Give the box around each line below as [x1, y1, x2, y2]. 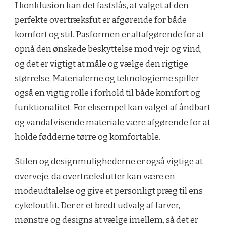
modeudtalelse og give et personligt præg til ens [15, 185, 203, 196]
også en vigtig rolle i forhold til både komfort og [15, 87, 200, 98]
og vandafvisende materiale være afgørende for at [15, 117, 210, 128]
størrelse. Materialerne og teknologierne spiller [15, 73, 199, 84]
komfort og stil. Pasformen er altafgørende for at [15, 29, 204, 40]
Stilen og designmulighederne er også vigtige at [15, 156, 203, 167]
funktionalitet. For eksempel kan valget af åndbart [15, 102, 210, 113]
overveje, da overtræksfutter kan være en [15, 171, 175, 182]
